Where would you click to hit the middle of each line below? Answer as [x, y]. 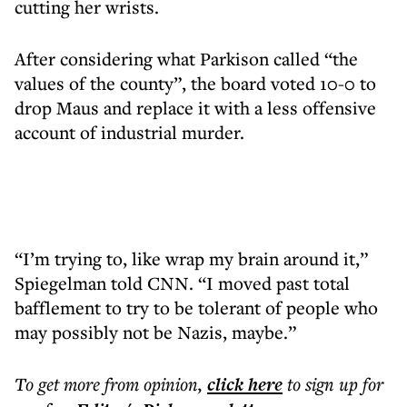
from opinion [151, 384]
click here [245, 384]
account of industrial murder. [129, 132]
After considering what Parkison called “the [186, 59]
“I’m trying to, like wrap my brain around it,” [191, 258]
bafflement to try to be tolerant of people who [196, 308]
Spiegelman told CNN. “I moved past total [182, 283]
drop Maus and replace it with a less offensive [195, 108]
